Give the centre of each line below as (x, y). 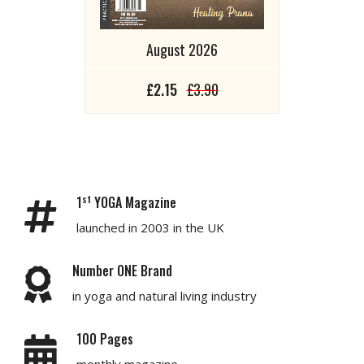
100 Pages (105, 338)
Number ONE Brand (122, 270)
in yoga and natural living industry (165, 295)
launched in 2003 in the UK (150, 227)
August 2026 (182, 49)
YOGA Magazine (134, 202)
